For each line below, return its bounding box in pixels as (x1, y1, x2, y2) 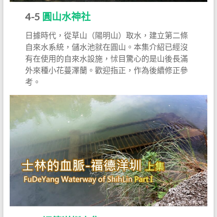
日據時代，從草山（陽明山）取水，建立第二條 (25, 31, 188, 40)
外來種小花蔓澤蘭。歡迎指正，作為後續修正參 (25, 65, 188, 75)
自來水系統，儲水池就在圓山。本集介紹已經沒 (25, 42, 188, 52)
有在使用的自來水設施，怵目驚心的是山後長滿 (25, 54, 188, 63)
